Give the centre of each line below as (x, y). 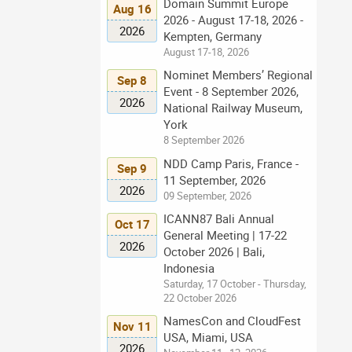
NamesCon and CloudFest (232, 321)
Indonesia (189, 268)
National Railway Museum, (233, 108)
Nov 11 (132, 326)
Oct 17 (132, 224)
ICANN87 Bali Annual (219, 219)
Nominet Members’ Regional (238, 75)
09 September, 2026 (207, 195)
